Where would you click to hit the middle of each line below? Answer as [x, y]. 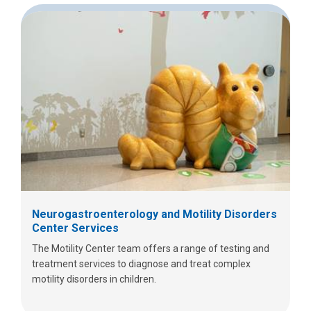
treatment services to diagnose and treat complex [141, 263]
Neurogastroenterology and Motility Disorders [154, 214]
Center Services [75, 228]
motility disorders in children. [94, 279]
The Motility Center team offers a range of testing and [151, 248]
